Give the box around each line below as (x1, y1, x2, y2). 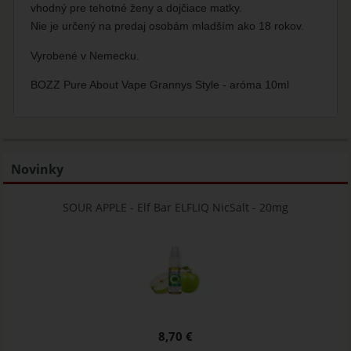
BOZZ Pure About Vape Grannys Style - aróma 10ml (31, 78, 290, 92)
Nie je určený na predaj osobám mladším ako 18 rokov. (31, 19, 305, 32)
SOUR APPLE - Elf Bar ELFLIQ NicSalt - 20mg (62, 200, 288, 215)
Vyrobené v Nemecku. (31, 49, 140, 62)
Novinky (11, 161, 64, 179)
